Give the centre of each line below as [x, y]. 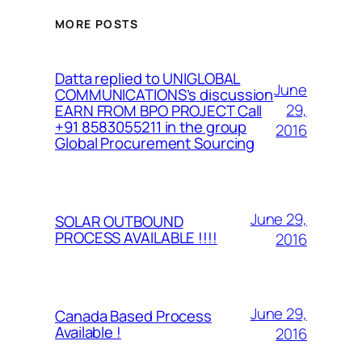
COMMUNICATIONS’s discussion [164, 94]
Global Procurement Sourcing [155, 143]
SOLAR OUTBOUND [119, 221]
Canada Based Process [133, 316]
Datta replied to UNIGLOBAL [148, 78]
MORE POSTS [97, 23]
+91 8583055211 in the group [151, 126]
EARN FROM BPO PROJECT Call [159, 110]
